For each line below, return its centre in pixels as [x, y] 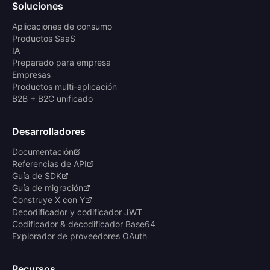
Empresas [31, 74]
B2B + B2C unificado [52, 99]
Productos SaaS [44, 38]
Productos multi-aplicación [64, 86]
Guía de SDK [37, 176]
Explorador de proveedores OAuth [80, 236]
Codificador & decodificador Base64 [84, 224]
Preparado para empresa [61, 62]
